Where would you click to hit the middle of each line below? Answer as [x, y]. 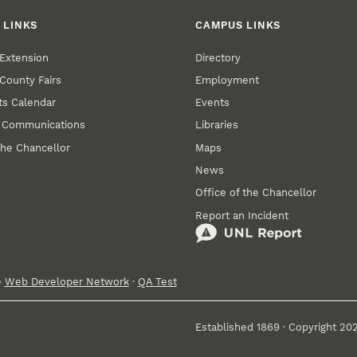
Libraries [217, 125]
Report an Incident [242, 215]
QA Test [157, 281]
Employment [228, 80]
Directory [218, 57]
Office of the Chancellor [256, 193]
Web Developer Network [67, 281]
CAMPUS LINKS [238, 25]
